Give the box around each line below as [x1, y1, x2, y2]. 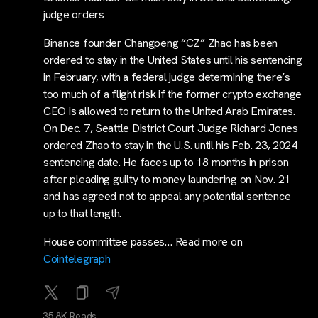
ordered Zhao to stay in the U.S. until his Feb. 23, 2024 [43, 138, 297, 153]
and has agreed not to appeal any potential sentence [43, 189, 291, 204]
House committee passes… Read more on [43, 234, 243, 250]
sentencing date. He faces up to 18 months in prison [43, 155, 289, 170]
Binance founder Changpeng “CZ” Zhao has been [43, 35, 278, 51]
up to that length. [43, 206, 122, 221]
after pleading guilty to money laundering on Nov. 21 [43, 172, 290, 187]
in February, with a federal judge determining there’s [43, 70, 290, 85]
